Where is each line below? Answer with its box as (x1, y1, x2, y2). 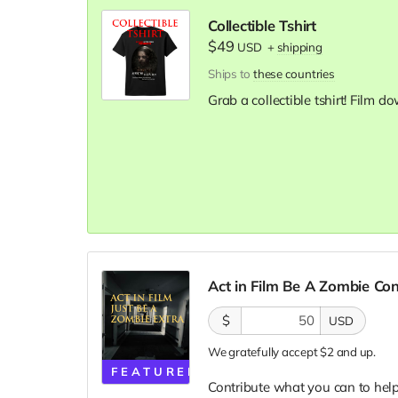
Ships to (208, 66, 253, 81)
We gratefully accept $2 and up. (208, 344, 377, 359)
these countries (252, 66, 335, 81)
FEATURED (111, 363, 201, 378)
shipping (276, 39, 322, 54)
